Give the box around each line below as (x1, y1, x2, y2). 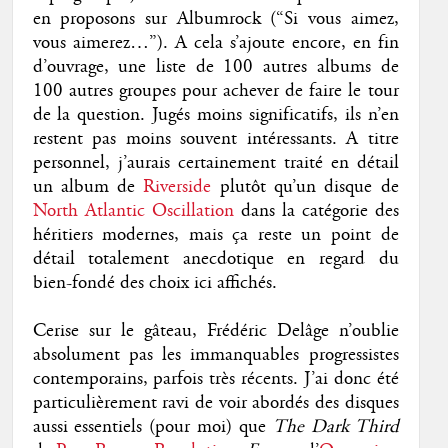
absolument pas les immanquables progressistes (32, 342, 399, 367)
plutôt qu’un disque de (211, 174, 399, 199)
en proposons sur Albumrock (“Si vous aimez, (32, 6, 399, 31)
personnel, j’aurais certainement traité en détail (32, 150, 399, 175)
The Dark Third (272, 414, 399, 439)
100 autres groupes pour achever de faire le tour (32, 78, 399, 103)
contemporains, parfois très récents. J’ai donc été (32, 366, 399, 391)
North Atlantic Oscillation (32, 198, 234, 223)
